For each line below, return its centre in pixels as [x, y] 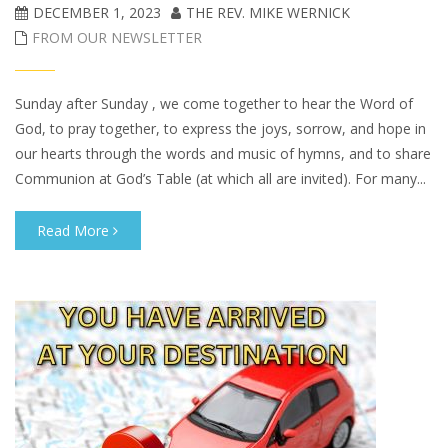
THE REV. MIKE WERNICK [268, 12]
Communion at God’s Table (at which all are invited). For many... [220, 178]
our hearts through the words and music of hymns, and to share [223, 153]
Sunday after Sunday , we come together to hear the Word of [214, 103]
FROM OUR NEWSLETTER [117, 37]
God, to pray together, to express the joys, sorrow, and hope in [220, 128]
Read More [75, 230]
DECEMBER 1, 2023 [97, 12]
